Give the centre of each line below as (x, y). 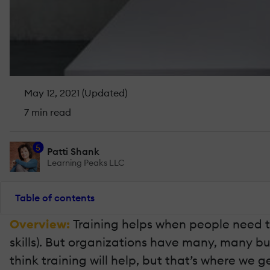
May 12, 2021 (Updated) (74, 93)
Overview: (41, 224)
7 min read (46, 112)
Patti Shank (73, 151)
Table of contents (55, 198)
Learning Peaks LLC (86, 162)
